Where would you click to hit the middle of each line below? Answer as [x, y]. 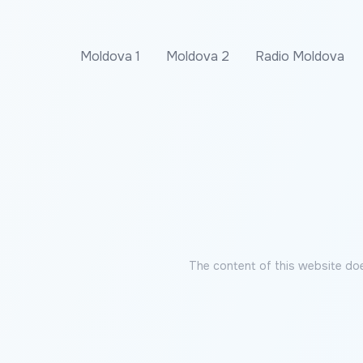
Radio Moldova [300, 57]
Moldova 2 [198, 57]
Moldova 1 [110, 57]
